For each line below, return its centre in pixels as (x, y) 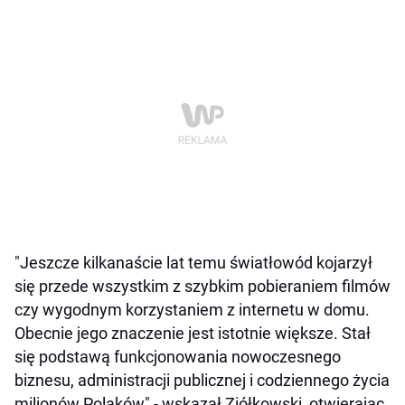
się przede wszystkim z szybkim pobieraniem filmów (202, 287)
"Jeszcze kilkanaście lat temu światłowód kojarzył (193, 263)
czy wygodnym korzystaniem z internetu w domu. (192, 310)
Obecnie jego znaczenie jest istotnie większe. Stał (193, 334)
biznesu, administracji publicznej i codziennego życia (202, 381)
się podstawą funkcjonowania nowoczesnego (178, 357)
